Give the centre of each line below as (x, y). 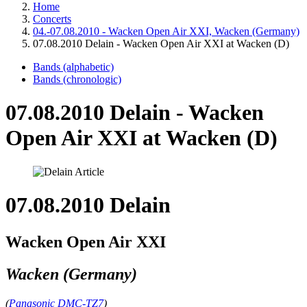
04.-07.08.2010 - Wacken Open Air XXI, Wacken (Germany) (166, 31)
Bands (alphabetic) (73, 67)
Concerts (52, 19)
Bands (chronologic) (77, 79)
